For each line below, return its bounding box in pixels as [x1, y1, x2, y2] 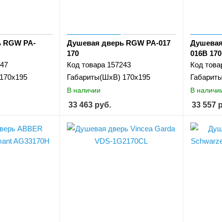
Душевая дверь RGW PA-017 [67, 39, 171, 48]
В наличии [67, 86, 101, 94]
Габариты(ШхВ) [67, 73, 121, 82]
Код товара [67, 60, 106, 69]
